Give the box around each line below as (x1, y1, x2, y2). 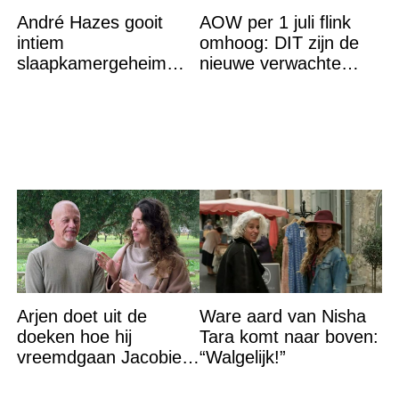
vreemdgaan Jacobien (16, 346, 191, 367)
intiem (16, 32, 64, 53)
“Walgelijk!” (199, 346, 286, 367)
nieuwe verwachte (199, 53, 341, 73)
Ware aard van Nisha (199, 305, 366, 326)
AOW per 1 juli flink (199, 12, 351, 32)
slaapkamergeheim (16, 53, 167, 73)
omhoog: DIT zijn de (199, 32, 359, 53)
